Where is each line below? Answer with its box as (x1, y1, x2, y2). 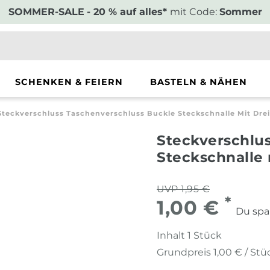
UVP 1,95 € (157, 183, 210, 195)
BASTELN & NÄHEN (150, 77, 247, 87)
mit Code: (169, 6, 219, 17)
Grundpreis (157, 246, 213, 259)
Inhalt (157, 230, 187, 242)
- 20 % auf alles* (86, 6, 170, 17)
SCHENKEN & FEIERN (15, 77, 123, 87)
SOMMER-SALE (8, 6, 84, 17)
